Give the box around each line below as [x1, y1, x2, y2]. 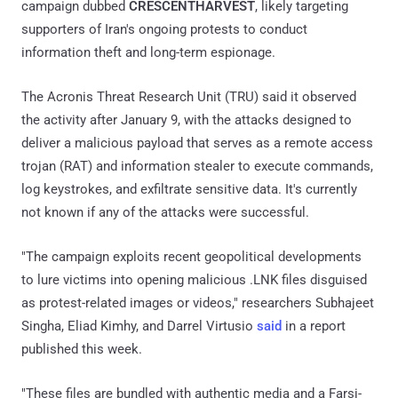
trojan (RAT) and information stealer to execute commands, [21, 157, 373, 174]
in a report [282, 317, 346, 334]
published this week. [21, 340, 142, 357]
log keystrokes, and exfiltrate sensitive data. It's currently [21, 180, 357, 197]
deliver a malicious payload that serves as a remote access [21, 134, 373, 151]
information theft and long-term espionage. [21, 44, 275, 60]
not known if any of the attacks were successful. [21, 203, 309, 220]
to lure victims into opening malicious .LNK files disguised [21, 271, 367, 288]
